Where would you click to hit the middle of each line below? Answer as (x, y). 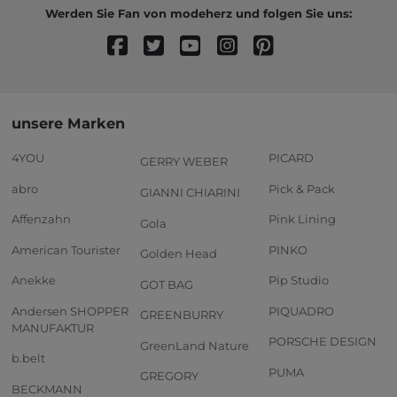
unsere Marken (68, 124)
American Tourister (66, 249)
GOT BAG (167, 284)
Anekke (34, 280)
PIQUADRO (301, 311)
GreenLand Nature (195, 345)
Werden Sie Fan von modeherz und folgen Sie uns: (198, 14)
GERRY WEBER (184, 162)
